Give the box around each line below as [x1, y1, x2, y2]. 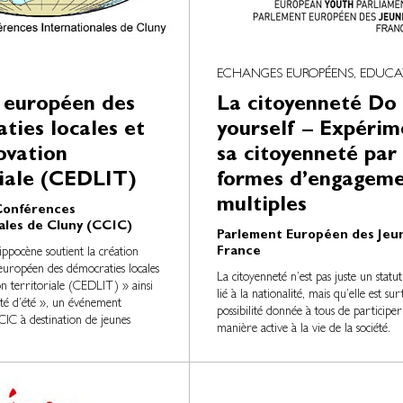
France [216, 246, 261, 259]
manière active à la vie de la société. [216, 323, 390, 336]
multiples [216, 196, 307, 218]
